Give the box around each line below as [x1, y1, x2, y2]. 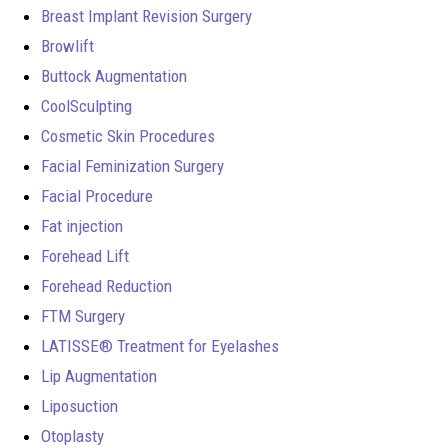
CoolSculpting [41, 95, 132, 116]
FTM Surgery [41, 305, 125, 326]
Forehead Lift [41, 245, 129, 266]
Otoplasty [41, 425, 104, 446]
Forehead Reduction [41, 275, 172, 296]
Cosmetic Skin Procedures [41, 125, 215, 146]
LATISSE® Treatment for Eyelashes [41, 335, 279, 356]
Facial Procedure [41, 185, 153, 206]
